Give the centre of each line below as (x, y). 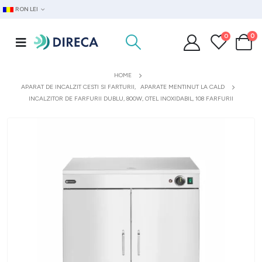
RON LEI (27, 9)
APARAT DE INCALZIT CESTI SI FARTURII (78, 87)
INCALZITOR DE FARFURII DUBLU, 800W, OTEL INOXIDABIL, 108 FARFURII (131, 99)
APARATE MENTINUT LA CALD (182, 87)
